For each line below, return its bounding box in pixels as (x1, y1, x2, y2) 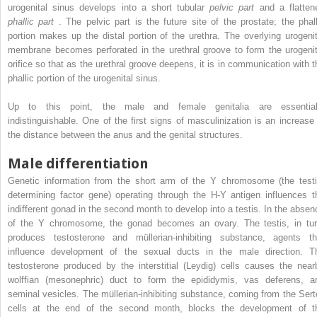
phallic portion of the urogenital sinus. (8, 72, 161, 83)
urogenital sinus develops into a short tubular (8, 1, 210, 13)
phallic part (8, 16, 59, 27)
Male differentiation (8, 154, 149, 172)
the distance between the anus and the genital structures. (8, 129, 243, 140)
